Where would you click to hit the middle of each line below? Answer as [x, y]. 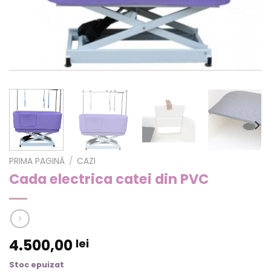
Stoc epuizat [37, 264]
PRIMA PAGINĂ [37, 162]
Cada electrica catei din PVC [109, 179]
